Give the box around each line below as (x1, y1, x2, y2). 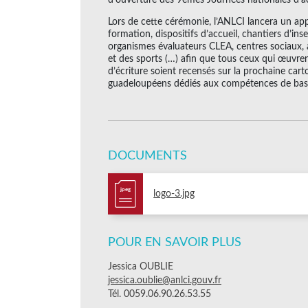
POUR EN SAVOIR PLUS (108, 236, 241, 249)
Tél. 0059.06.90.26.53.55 (108, 289, 211, 299)
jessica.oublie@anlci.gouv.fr (108, 275, 221, 285)
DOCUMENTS (108, 149, 187, 162)
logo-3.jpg (153, 188, 195, 199)
